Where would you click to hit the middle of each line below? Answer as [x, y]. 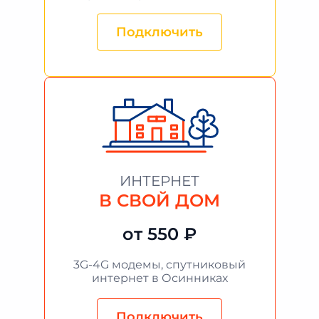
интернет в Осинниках [159, 278]
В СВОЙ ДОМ [159, 200]
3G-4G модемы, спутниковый [159, 265]
